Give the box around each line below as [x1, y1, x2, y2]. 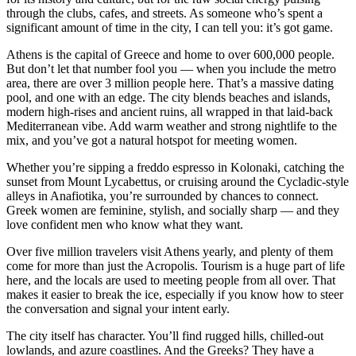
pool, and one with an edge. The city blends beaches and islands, [6, 91, 331, 105]
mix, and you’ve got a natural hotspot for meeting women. [6, 133, 297, 148]
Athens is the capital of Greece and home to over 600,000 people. [6, 48, 335, 62]
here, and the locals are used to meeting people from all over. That [6, 273, 335, 288]
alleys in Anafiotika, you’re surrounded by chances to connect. [6, 189, 319, 203]
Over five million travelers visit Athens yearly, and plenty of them [6, 245, 333, 259]
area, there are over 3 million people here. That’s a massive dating [6, 76, 334, 91]
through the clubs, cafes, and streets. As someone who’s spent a [6, 6, 323, 21]
